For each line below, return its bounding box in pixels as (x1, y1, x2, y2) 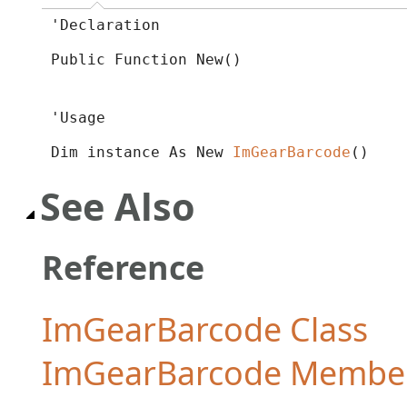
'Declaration (50, 15, 160, 34)
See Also (40, 181, 195, 233)
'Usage (50, 108, 105, 126)
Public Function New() (50, 50, 242, 68)
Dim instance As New (50, 143, 233, 161)
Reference (42, 245, 204, 290)
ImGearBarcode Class (42, 306, 368, 351)
